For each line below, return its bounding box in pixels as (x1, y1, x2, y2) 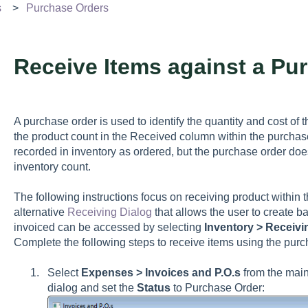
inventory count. (13, 160, 91, 173)
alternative (13, 206, 67, 219)
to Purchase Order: (173, 282, 265, 294)
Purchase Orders (25, 1, 109, 14)
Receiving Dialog (67, 206, 152, 219)
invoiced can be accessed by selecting (13, 221, 204, 234)
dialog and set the (47, 282, 137, 294)
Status (136, 282, 173, 294)
